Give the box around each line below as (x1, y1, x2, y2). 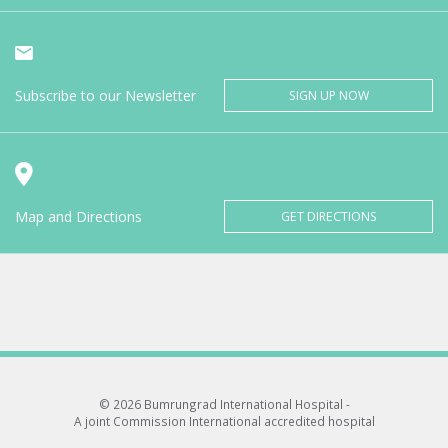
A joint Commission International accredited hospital (73, 412, 375, 429)
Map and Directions (15, 206, 142, 226)
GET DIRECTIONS (280, 207, 377, 225)
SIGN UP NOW (288, 86, 369, 104)
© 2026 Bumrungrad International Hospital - (98, 395, 350, 412)
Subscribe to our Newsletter (15, 85, 196, 105)
